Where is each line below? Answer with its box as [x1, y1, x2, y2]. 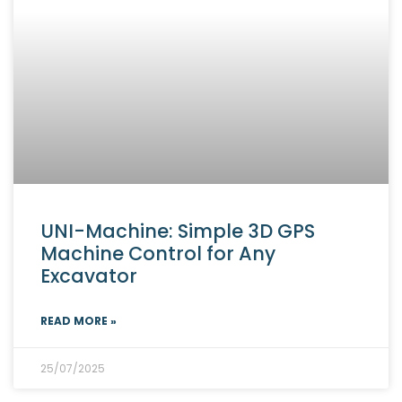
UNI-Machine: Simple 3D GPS [40, 217, 315, 244]
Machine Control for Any [40, 240, 275, 267]
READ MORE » [40, 312, 117, 328]
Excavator [40, 262, 137, 289]
